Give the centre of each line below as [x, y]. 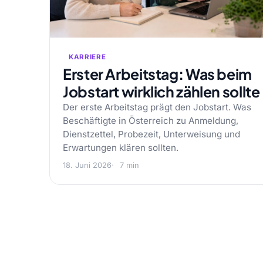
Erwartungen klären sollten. [121, 148]
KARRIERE [87, 57]
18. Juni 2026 [87, 165]
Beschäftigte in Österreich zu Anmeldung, [151, 121]
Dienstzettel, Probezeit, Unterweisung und [151, 134]
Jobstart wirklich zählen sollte [161, 92]
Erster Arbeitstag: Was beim [157, 74]
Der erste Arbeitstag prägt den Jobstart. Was [157, 107]
